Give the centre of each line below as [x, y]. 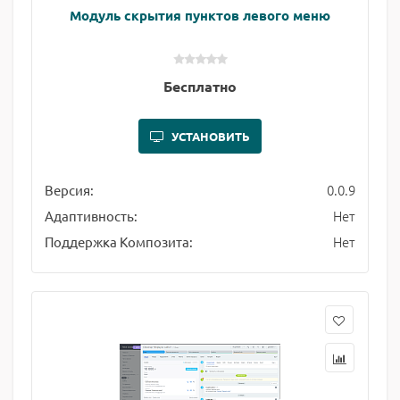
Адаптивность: [91, 216]
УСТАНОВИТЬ [211, 136]
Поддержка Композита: [119, 242]
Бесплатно [200, 86]
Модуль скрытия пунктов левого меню [200, 15]
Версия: [69, 190]
